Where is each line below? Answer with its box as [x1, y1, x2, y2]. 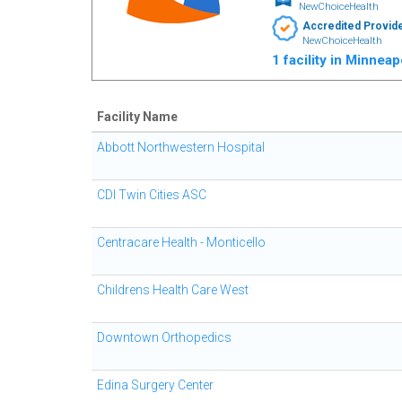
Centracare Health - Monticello [97, 235, 266, 249]
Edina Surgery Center [97, 378, 214, 392]
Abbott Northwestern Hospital [97, 140, 265, 154]
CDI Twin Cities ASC [97, 188, 206, 202]
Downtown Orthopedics [97, 330, 232, 345]
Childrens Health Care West [97, 283, 249, 297]
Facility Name [97, 109, 178, 124]
